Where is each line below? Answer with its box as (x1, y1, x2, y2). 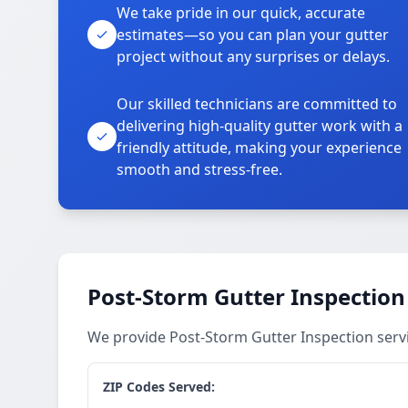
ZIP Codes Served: (103, 378, 215, 395)
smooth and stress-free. (117, 159, 282, 179)
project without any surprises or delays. (117, 46, 390, 66)
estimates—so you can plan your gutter (117, 25, 389, 45)
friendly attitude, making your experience (117, 138, 402, 158)
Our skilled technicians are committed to (117, 94, 397, 114)
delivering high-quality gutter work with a (117, 116, 403, 136)
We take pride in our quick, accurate (117, 3, 365, 23)
